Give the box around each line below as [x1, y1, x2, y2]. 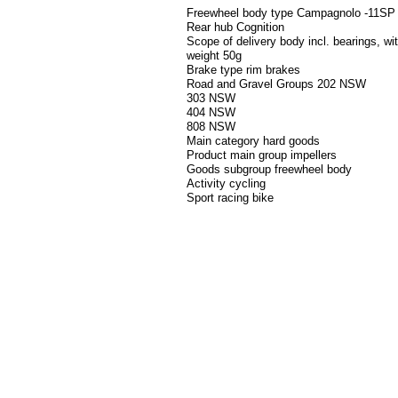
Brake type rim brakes [187, 63, 300, 77]
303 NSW [187, 92, 235, 106]
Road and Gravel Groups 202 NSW [187, 77, 366, 92]
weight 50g [187, 49, 242, 63]
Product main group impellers [187, 148, 337, 163]
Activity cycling [187, 177, 266, 191]
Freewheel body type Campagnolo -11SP [187, 6, 395, 20]
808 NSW [187, 120, 235, 134]
